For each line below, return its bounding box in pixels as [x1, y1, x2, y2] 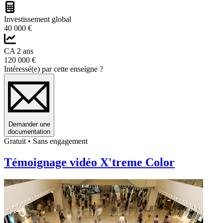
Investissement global [4, 15, 71, 24]
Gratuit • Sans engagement [4, 137, 88, 146]
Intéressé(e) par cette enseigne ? [4, 65, 103, 74]
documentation [8, 128, 50, 136]
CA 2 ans [4, 47, 33, 56]
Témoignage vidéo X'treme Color [4, 156, 175, 169]
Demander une [8, 120, 50, 128]
